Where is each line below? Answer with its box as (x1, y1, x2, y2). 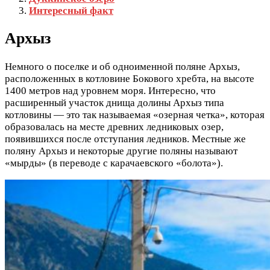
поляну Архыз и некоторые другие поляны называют (5, 145, 237, 157)
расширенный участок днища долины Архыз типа (5, 96, 224, 108)
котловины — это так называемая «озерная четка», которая (5, 108, 265, 121)
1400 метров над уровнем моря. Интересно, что (5, 84, 216, 96)
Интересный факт (29, 5, 113, 17)
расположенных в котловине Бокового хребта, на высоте (5, 72, 254, 84)
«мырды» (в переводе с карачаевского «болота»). (5, 157, 223, 169)
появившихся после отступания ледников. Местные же (5, 133, 246, 145)
